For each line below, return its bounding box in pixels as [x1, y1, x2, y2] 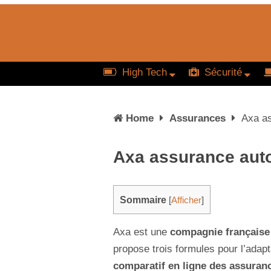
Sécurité [201, 67, 242, 78]
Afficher [171, 195, 201, 205]
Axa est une [113, 226, 167, 238]
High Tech [119, 67, 167, 78]
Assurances [169, 113, 226, 124]
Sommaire [120, 194, 166, 205]
